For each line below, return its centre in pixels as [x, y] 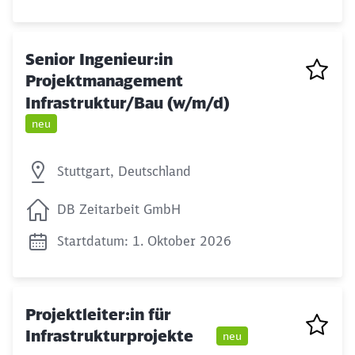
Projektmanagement [104, 81]
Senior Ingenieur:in [99, 59]
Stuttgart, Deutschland [124, 172]
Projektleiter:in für [98, 315]
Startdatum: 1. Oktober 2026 [144, 241]
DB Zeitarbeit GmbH [119, 210]
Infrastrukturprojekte [111, 336]
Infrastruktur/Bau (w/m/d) [128, 102]
